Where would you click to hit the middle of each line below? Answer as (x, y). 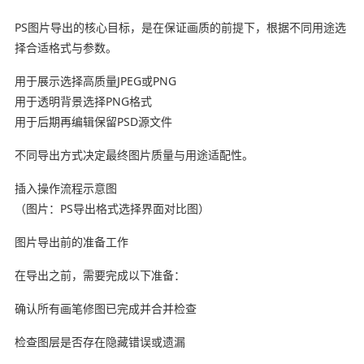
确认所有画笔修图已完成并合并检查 (105, 308)
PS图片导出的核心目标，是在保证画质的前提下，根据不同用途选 (180, 27)
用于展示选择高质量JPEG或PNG (95, 80)
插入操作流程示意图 (65, 188)
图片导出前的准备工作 (71, 241)
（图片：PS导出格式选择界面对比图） (112, 208)
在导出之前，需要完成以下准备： (100, 275)
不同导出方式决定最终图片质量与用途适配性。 (134, 154)
